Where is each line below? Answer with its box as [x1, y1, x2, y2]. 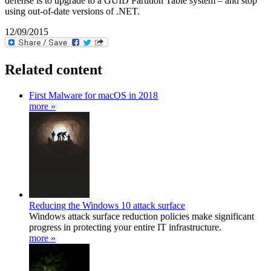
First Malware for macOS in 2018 [29, 90, 158, 100]
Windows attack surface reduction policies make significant [29, 211, 254, 221]
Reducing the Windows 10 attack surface [29, 200, 185, 211]
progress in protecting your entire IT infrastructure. [29, 221, 221, 232]
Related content [5, 61, 102, 77]
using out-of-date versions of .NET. [5, 5, 140, 16]
